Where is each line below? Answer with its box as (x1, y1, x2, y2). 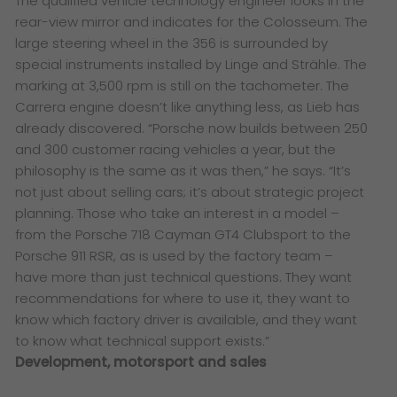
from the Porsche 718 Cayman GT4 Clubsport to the (15, 225, 352, 245)
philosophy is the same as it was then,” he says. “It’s (15, 161, 352, 181)
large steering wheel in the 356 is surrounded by (15, 34, 329, 53)
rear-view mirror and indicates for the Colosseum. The (15, 12, 369, 32)
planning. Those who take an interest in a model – (15, 204, 340, 223)
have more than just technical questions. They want (15, 268, 353, 287)
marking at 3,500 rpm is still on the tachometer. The (15, 76, 350, 96)
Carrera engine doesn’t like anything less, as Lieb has (15, 97, 361, 117)
